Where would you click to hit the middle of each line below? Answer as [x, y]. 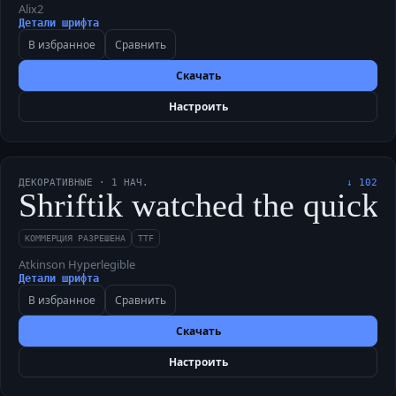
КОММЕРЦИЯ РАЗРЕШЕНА [75, 238]
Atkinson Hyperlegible [77, 264]
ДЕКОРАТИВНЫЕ [56, 183]
